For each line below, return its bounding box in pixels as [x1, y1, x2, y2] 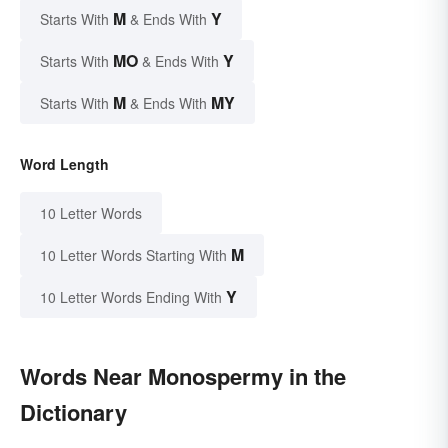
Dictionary [20, 396, 127, 429]
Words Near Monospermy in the [20, 360, 346, 393]
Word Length [20, 154, 109, 175]
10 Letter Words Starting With [40, 245, 227, 266]
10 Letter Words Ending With [40, 287, 222, 308]
